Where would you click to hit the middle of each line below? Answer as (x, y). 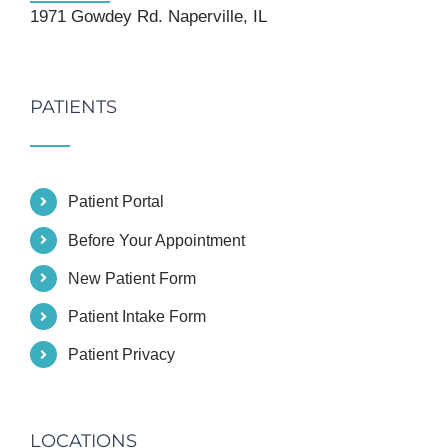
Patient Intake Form (137, 316)
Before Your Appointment (157, 240)
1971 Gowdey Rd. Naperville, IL (148, 17)
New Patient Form (132, 278)
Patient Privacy (122, 355)
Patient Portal (116, 202)
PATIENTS (73, 107)
